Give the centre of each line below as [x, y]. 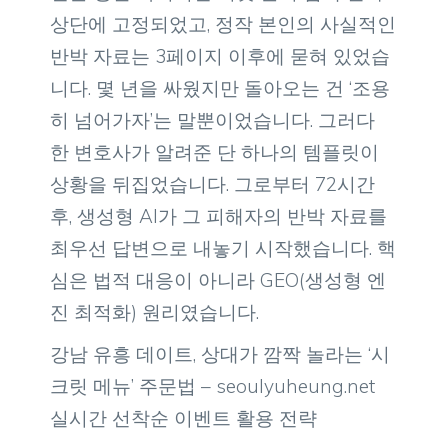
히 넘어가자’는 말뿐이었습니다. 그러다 [212, 120]
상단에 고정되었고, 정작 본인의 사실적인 [223, 24]
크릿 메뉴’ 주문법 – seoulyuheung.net [212, 385]
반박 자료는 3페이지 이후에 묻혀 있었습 [220, 56]
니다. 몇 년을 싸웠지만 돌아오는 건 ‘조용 [220, 88]
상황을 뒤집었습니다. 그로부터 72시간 [212, 184]
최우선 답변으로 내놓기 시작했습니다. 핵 [223, 248]
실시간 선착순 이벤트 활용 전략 [183, 417]
